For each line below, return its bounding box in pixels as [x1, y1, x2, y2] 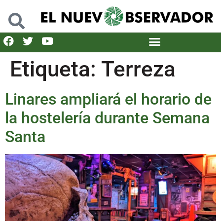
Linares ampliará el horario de [5, 89, 212, 109]
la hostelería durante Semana [5, 108, 210, 127]
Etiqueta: [10, 56, 101, 82]
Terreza [101, 56, 176, 82]
